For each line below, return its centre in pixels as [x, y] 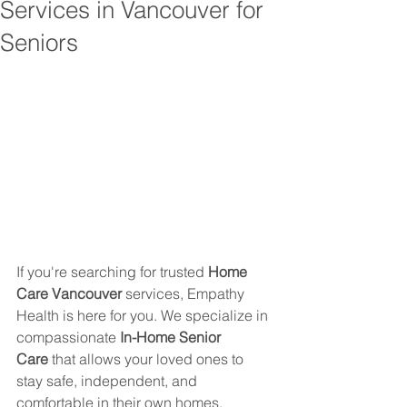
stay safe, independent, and [109, 380]
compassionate [68, 337]
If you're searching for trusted [112, 271]
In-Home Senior [172, 337]
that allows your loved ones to [148, 358]
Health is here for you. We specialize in [144, 315]
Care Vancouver [69, 293]
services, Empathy [185, 293]
